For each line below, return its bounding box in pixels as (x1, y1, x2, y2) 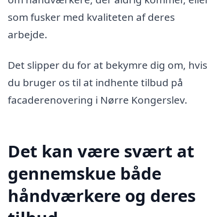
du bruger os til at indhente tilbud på (8, 76, 183, 90)
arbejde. (8, 27, 47, 41)
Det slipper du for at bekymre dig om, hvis (8, 58, 207, 72)
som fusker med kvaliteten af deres (8, 10, 175, 24)
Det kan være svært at (8, 139, 194, 163)
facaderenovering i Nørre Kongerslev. (8, 93, 187, 107)
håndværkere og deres (8, 184, 196, 207)
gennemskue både (8, 162, 161, 185)
